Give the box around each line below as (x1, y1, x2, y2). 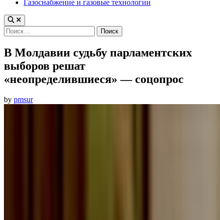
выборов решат (4, 59, 85, 72)
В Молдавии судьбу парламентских (4, 46, 192, 59)
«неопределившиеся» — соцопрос (4, 72, 184, 85)
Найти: (3, 25, 27, 34)
